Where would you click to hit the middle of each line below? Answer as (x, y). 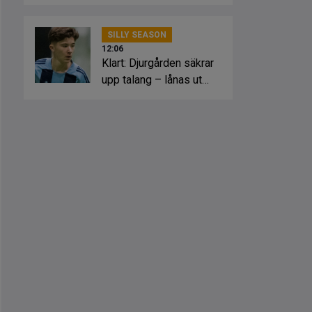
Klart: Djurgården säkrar (158, 63)
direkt (116, 96)
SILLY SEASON (137, 35)
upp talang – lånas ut (152, 80)
